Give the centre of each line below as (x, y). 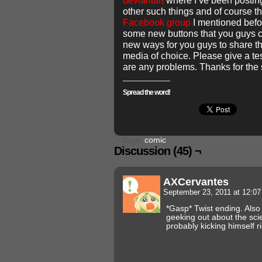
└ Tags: (129, 140)
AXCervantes (196, 181)
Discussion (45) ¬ (158, 151)
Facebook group (157, 22)
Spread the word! (146, 92)
